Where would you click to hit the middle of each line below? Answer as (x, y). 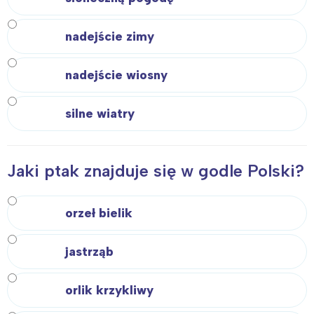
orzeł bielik (99, 213)
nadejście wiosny (116, 75)
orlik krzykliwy (109, 290)
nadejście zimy (110, 36)
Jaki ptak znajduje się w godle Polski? (156, 170)
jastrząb (89, 251)
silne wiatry (100, 113)
